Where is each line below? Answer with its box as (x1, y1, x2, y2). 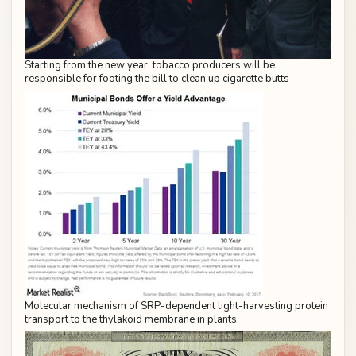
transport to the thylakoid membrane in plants (25, 311, 237, 327)
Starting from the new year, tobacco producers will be (25, 58, 275, 73)
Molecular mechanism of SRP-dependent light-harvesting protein (25, 298, 328, 313)
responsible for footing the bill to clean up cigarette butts (25, 72, 289, 87)
